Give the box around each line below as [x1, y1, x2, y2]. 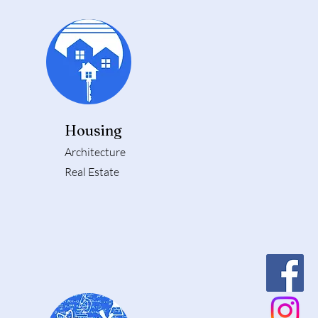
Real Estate [65, 165, 119, 180]
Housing [65, 121, 122, 140]
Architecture [65, 145, 126, 160]
